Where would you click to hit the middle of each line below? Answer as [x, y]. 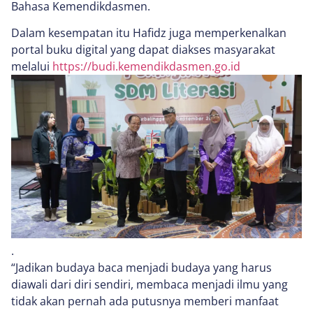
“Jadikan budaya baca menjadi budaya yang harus [141, 267]
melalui [32, 66]
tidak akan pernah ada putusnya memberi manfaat [145, 301]
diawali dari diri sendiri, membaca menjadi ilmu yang [150, 284]
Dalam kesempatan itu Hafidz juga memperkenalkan [149, 32]
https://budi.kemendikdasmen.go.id [146, 66]
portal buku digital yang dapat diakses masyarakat [143, 49]
